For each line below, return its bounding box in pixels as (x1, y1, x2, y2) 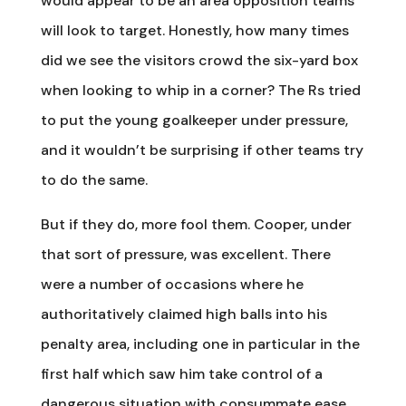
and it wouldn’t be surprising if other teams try (40, 140, 363, 159)
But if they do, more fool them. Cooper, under (40, 214, 352, 234)
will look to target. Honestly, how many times (40, 20, 349, 40)
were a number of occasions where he (40, 274, 304, 294)
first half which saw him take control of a (40, 363, 323, 383)
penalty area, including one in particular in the (40, 333, 360, 353)
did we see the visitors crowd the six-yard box (40, 50, 358, 70)
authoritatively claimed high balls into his (40, 304, 327, 324)
